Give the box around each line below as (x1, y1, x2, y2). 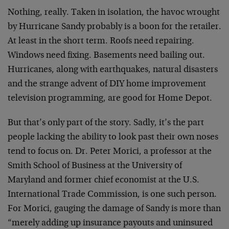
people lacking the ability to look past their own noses (8, 132, 218, 142)
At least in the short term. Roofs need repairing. (8, 36, 194, 46)
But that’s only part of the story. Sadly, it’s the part (8, 118, 204, 128)
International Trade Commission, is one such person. (8, 190, 217, 199)
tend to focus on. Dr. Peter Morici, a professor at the (8, 147, 212, 156)
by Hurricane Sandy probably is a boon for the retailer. (8, 22, 221, 32)
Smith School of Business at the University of (8, 161, 182, 171)
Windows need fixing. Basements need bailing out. (8, 51, 205, 60)
